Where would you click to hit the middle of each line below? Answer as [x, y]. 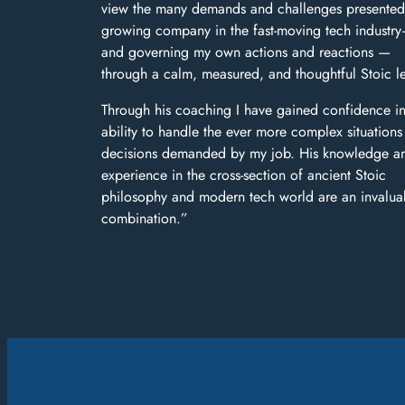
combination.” [145, 218]
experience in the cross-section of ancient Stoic [244, 174]
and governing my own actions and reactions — [246, 52]
